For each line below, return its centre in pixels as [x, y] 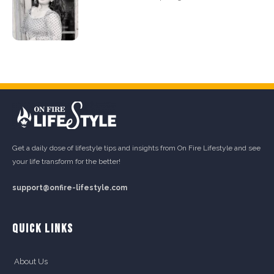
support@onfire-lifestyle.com [70, 187]
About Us [31, 261]
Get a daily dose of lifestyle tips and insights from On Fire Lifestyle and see [136, 148]
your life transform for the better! [66, 161]
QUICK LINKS [43, 228]
